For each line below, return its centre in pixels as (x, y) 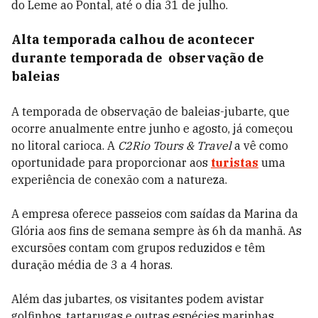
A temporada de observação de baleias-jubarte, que (150, 111)
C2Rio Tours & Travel (175, 146)
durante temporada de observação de (138, 58)
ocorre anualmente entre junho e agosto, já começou (152, 128)
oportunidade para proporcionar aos (111, 163)
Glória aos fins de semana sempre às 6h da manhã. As (157, 231)
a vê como (260, 146)
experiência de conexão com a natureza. (121, 180)
